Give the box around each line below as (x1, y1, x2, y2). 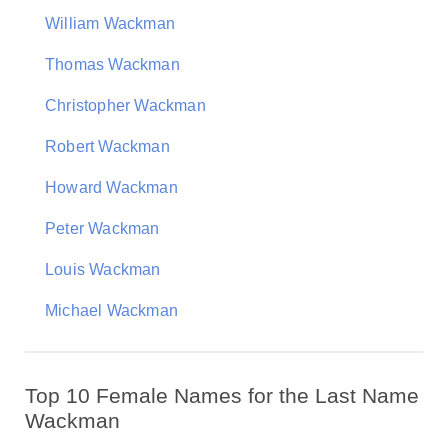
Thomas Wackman (45, 56, 180, 73)
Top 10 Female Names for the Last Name (25, 384, 419, 407)
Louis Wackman (45, 261, 161, 278)
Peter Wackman (45, 220, 160, 237)
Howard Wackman (45, 179, 178, 196)
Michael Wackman (45, 302, 178, 319)
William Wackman (45, 15, 175, 32)
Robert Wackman (45, 138, 170, 155)
